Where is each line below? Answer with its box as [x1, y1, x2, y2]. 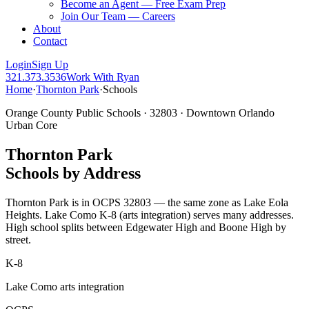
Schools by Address [6, 163, 141, 182]
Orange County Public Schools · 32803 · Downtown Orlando [6, 107, 275, 119]
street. [6, 233, 31, 246]
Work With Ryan [66, 71, 139, 83]
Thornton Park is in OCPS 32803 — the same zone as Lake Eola [6, 196, 288, 208]
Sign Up [32, 59, 68, 70]
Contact [33, 35, 67, 47]
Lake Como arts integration [6, 280, 124, 292]
